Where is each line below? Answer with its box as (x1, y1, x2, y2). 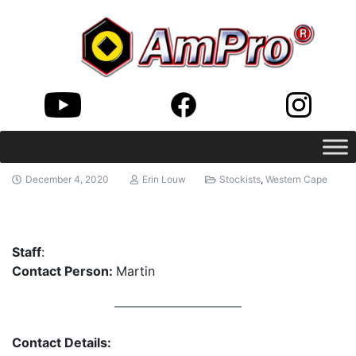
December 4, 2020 (25, 173, 109, 185)
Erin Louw (142, 173, 187, 185)
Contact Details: (12, 335, 111, 351)
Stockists (219, 173, 261, 185)
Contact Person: (12, 263, 116, 280)
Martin (116, 263, 155, 280)
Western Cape (265, 173, 328, 185)
